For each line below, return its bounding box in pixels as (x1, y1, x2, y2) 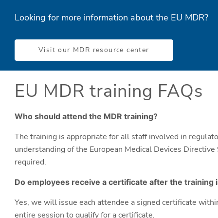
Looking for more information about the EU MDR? (15, 11, 208, 23)
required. (15, 156, 46, 167)
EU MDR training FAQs (15, 79, 203, 103)
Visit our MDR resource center (38, 45, 149, 54)
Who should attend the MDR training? (15, 111, 158, 121)
